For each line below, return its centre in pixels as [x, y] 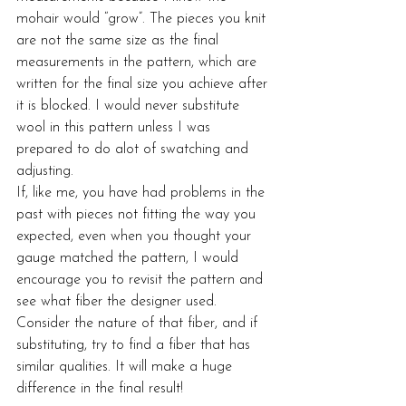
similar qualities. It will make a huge [126, 367]
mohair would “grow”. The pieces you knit [143, 19]
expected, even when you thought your [136, 237]
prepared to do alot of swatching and [135, 150]
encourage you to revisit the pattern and [142, 280]
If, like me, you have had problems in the [143, 193]
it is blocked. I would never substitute [130, 106]
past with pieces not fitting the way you [138, 215]
